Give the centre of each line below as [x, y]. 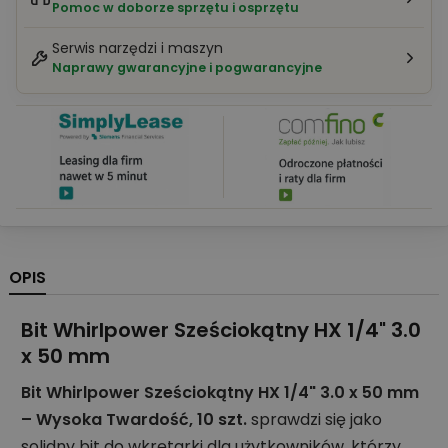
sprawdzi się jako [314, 420]
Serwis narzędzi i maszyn [137, 48]
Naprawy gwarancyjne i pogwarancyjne [187, 68]
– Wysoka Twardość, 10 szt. [134, 420]
